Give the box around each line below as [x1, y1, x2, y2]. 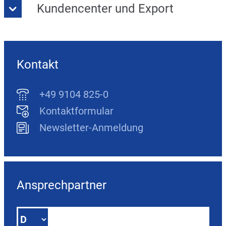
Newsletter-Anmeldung [39, 122, 143, 134]
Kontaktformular [39, 105, 114, 118]
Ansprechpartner [17, 178, 106, 193]
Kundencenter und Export [37, 2, 174, 16]
